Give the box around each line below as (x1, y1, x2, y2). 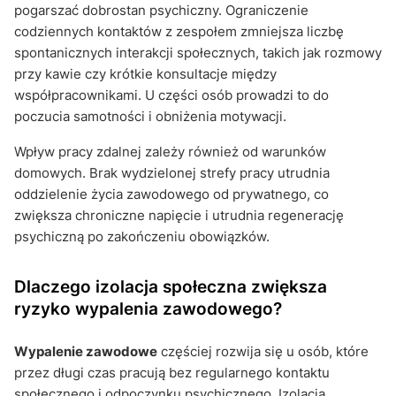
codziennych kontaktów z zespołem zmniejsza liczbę (14, 22, 344, 40)
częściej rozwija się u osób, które (157, 342, 369, 360)
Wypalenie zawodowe (14, 342, 157, 360)
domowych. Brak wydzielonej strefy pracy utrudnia (14, 164, 330, 181)
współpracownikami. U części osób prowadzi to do (14, 86, 329, 103)
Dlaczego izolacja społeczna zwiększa (14, 275, 327, 297)
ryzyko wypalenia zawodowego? (14, 297, 282, 319)
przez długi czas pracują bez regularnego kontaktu (14, 363, 330, 381)
